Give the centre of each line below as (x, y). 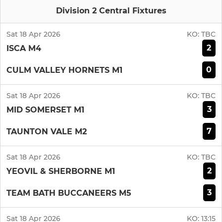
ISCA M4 (24, 48)
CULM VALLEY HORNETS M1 (64, 70)
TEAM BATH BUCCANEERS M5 (69, 193)
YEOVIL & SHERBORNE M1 (61, 171)
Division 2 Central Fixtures (111, 11)
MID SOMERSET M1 (45, 110)
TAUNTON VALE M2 (47, 131)
